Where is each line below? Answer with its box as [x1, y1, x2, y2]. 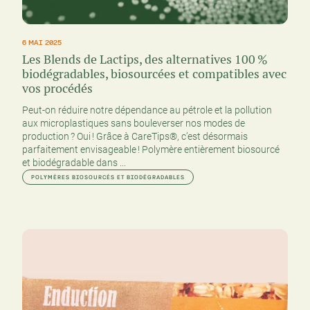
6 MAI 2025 [22, 38, 62, 47]
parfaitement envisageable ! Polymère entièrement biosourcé [22, 144, 280, 156]
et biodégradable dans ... [22, 157, 126, 169]
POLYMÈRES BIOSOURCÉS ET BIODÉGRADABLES [31, 174, 185, 181]
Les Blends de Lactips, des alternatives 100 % [22, 51, 268, 68]
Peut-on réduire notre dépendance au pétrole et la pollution [22, 104, 272, 116]
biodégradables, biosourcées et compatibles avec [22, 66, 286, 82]
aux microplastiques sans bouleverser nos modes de [22, 118, 245, 129]
